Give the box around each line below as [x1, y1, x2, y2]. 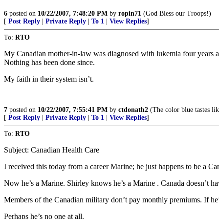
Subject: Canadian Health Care [4, 146, 99, 154]
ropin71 [118, 10, 141, 17]
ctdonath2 [118, 106, 148, 113]
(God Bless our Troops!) [141, 10, 211, 17]
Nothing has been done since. [4, 58, 95, 66]
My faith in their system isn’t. [4, 75, 94, 83]
